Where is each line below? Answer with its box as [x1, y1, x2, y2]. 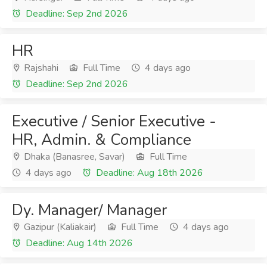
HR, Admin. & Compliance [12, 129, 191, 150]
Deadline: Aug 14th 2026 [23, 237, 133, 250]
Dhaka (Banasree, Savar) [21, 150, 125, 163]
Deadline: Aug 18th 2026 [94, 166, 203, 179]
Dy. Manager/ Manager [12, 200, 167, 221]
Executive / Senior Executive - [12, 111, 216, 132]
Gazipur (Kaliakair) [21, 221, 97, 234]
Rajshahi [21, 61, 58, 74]
